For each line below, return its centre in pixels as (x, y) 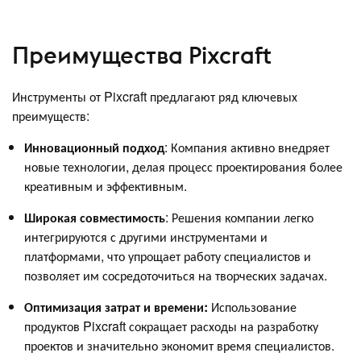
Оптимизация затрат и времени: (116, 307)
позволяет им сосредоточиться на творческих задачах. (176, 276)
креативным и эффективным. (106, 186)
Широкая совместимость (95, 218)
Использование (252, 307)
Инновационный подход (94, 147)
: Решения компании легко (239, 218)
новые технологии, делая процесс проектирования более (183, 167)
